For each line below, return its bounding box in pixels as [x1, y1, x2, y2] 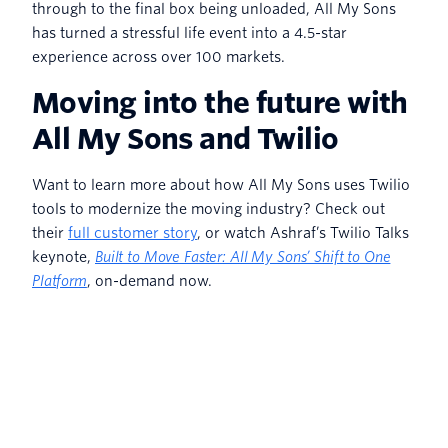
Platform [32, 272, 87, 289]
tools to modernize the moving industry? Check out [32, 200, 385, 217]
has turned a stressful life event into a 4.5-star [32, 24, 347, 41]
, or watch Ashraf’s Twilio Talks [197, 224, 409, 241]
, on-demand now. [86, 272, 215, 289]
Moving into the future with [32, 85, 408, 120]
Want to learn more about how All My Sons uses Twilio [32, 176, 410, 193]
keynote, [32, 248, 95, 265]
